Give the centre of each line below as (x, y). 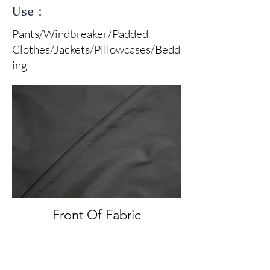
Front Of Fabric (96, 215)
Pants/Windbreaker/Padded (80, 33)
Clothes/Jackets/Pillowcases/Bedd (96, 49)
